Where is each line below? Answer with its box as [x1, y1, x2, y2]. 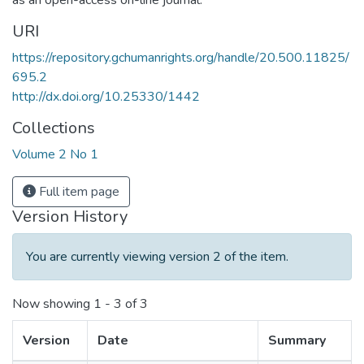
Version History [12, 206, 128, 228]
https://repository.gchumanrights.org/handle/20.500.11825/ [12, 49, 349, 67]
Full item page [36, 183, 119, 201]
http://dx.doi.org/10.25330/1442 [12, 88, 200, 106]
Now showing [12, 295, 93, 314]
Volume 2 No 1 [12, 145, 98, 164]
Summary [268, 331, 326, 350]
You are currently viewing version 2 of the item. [26, 248, 288, 266]
